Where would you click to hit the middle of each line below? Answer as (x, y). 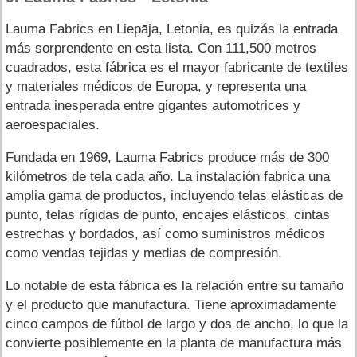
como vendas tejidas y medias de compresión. (144, 253)
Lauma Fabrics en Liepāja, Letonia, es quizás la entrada (172, 29)
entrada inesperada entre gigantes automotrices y (153, 105)
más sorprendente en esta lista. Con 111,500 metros (161, 48)
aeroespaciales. (53, 124)
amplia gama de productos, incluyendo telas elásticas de (174, 195)
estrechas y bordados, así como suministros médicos (165, 233)
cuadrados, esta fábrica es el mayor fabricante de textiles (177, 67)
